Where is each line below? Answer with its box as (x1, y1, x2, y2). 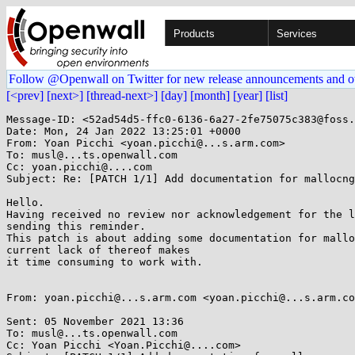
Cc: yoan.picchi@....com (6, 161, 152, 173)
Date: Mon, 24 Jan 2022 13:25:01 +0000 (6, 125, 241, 137)
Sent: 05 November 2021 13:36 (6, 315, 184, 327)
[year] (233, 89, 262, 102)
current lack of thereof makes (6, 244, 190, 256)
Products (174, 28, 215, 40)
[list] (265, 89, 288, 102)
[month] (190, 89, 230, 102)
